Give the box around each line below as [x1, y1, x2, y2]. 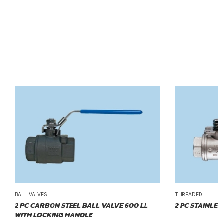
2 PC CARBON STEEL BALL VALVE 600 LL [15, 199, 148, 211]
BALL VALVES [15, 191, 47, 197]
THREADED [175, 191, 202, 197]
